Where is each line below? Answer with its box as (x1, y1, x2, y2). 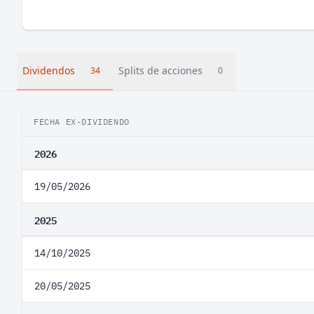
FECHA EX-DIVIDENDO (34, 116, 130, 127)
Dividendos (22, 64, 75, 77)
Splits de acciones (118, 64, 203, 77)
